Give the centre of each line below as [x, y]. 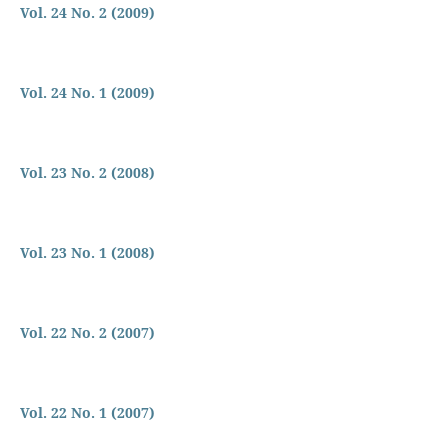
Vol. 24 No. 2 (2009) [87, 12]
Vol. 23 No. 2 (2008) [87, 172]
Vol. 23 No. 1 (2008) [87, 252]
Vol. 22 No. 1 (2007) [87, 412]
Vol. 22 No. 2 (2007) [87, 332]
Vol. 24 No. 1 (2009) [87, 92]
